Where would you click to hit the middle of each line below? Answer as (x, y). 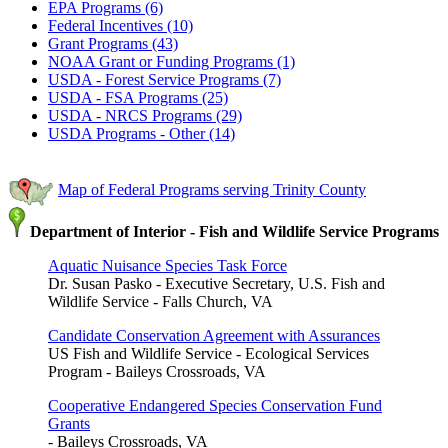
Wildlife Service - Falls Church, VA (160, 301)
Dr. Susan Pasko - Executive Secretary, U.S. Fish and (216, 283)
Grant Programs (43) (113, 43)
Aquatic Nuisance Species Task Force (167, 265)
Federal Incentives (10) (120, 25)
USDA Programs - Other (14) (141, 133)
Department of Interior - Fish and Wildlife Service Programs (232, 231)
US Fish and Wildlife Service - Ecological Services (208, 353)
